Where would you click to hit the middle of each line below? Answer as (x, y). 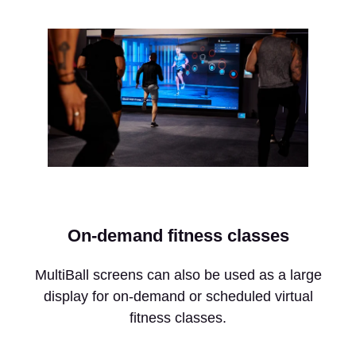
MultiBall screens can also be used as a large (178, 275)
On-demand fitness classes (178, 235)
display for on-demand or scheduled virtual (178, 296)
